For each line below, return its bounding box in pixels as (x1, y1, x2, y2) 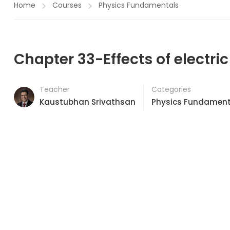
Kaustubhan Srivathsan (40, 97, 136, 107)
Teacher (40, 84, 70, 94)
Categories (151, 84, 191, 94)
